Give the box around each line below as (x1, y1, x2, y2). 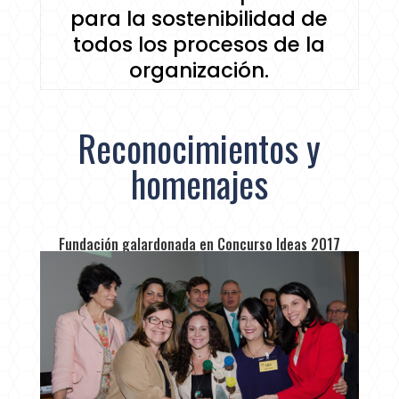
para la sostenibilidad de (70, 4, 329, 34)
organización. (129, 56, 270, 85)
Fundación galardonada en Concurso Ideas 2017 (58, 233, 340, 256)
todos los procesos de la (73, 30, 326, 60)
